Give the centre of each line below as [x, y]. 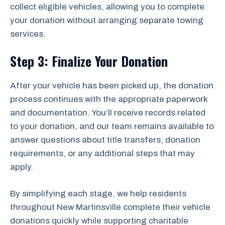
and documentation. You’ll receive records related [108, 113]
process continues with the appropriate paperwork [109, 99]
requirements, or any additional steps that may [102, 153]
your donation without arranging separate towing [107, 20]
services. [28, 34]
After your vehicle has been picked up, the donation [112, 86]
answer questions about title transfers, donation [105, 140]
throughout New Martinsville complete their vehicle [110, 207]
